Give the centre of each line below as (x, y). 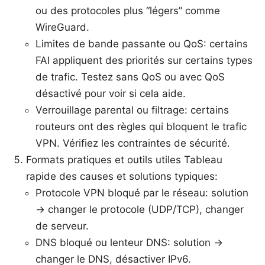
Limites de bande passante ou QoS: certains (142, 43)
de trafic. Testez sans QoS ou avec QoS (130, 77)
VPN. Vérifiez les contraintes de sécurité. (133, 143)
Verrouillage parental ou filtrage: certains (132, 110)
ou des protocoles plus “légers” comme (128, 10)
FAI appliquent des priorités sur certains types (144, 60)
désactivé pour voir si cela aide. (111, 93)
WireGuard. (62, 27)
